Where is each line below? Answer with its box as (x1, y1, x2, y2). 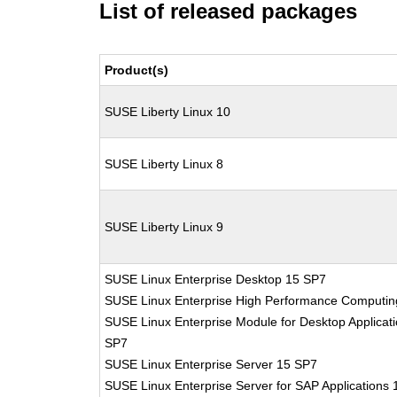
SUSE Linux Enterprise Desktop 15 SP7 (105, 272, 327, 286)
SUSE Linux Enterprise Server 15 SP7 (105, 357, 318, 371)
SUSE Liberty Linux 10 (105, 105, 231, 119)
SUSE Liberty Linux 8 (105, 157, 224, 171)
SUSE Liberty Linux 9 (105, 220, 224, 234)
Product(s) (105, 63, 169, 77)
